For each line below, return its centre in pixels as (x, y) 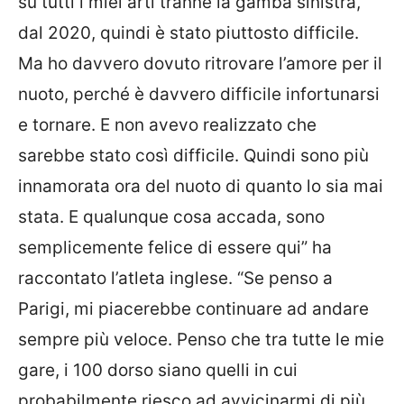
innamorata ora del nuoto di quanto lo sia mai (201, 186)
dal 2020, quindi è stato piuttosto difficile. (188, 33)
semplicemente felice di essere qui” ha (175, 248)
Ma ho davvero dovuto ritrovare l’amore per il (200, 64)
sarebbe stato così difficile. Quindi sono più (193, 156)
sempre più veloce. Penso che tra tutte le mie (201, 340)
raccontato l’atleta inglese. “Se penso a (175, 278)
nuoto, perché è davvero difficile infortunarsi (199, 94)
